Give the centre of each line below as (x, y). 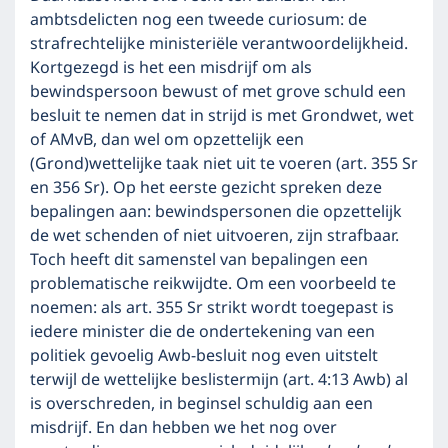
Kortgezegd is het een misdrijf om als (171, 68)
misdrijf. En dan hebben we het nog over (183, 428)
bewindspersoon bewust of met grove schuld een (218, 92)
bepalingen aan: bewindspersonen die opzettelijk (216, 212)
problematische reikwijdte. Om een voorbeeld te (213, 284)
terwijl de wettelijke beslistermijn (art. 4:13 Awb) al (219, 380)
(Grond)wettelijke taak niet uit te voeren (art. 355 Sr (224, 164)
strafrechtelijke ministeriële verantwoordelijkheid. (219, 44)
